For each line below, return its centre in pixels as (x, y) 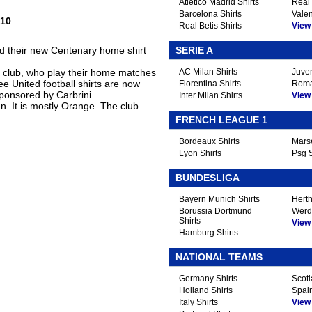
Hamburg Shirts (209, 233)
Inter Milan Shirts (211, 95)
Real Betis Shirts (210, 26)
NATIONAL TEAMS (219, 257)
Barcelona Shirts (210, 14)
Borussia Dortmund (216, 211)
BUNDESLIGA (208, 178)
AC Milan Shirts (208, 72)
